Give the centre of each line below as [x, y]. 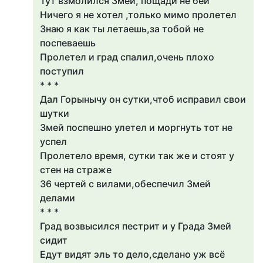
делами [58, 198]
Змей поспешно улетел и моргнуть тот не [136, 127]
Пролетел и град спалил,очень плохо [127, 57]
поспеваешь [68, 43]
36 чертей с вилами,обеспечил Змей [125, 184]
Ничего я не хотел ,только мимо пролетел [138, 15]
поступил [62, 71]
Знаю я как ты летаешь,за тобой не [122, 29]
